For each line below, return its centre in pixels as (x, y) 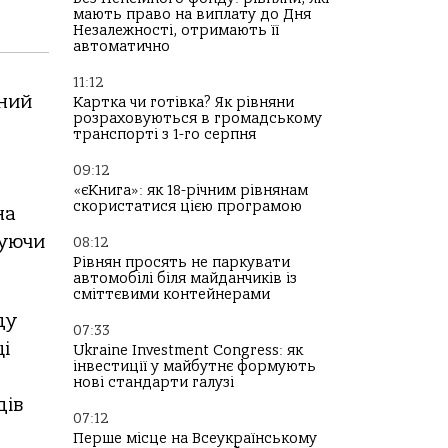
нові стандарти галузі (153, 382)
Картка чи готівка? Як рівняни (183, 102)
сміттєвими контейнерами (171, 294)
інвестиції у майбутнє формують (194, 366)
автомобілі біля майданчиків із (185, 278)
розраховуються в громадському (197, 118)
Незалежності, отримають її (176, 30)
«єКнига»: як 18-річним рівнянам (190, 190)
